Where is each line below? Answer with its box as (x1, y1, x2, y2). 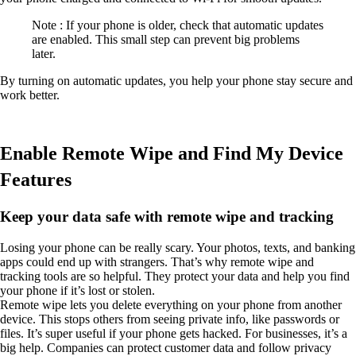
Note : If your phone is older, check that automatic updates (32, 18, 323, 33)
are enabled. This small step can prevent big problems (32, 33, 300, 47)
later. (32, 47, 56, 61)
